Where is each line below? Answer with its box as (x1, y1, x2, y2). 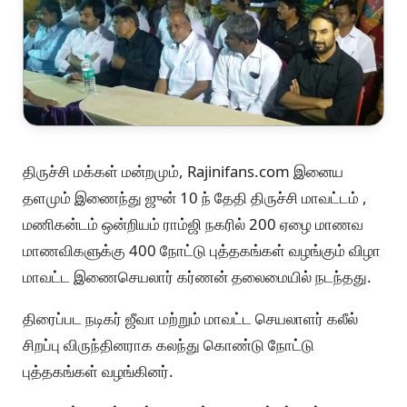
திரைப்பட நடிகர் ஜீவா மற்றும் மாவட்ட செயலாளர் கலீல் (23, 307, 358, 329)
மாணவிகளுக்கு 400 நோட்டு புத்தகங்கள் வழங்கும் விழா (23, 239, 381, 261)
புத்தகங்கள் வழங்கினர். (23, 360, 174, 382)
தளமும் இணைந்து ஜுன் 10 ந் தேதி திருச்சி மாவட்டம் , (23, 186, 367, 208)
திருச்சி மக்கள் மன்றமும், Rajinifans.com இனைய (23, 160, 343, 182)
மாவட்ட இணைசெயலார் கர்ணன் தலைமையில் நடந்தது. (23, 265, 372, 287)
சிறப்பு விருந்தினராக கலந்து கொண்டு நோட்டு (23, 333, 314, 355)
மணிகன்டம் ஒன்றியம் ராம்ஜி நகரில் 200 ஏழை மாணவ (23, 213, 363, 234)
